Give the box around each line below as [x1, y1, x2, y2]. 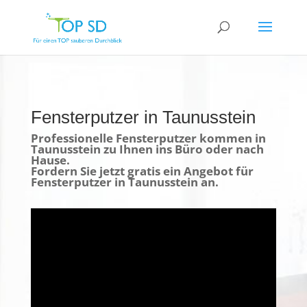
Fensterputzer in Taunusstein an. [30, 174, 219, 190]
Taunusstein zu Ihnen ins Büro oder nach [30, 141, 264, 157]
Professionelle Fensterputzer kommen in [30, 130, 266, 146]
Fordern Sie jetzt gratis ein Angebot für [30, 163, 254, 179]
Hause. [30, 152, 70, 168]
